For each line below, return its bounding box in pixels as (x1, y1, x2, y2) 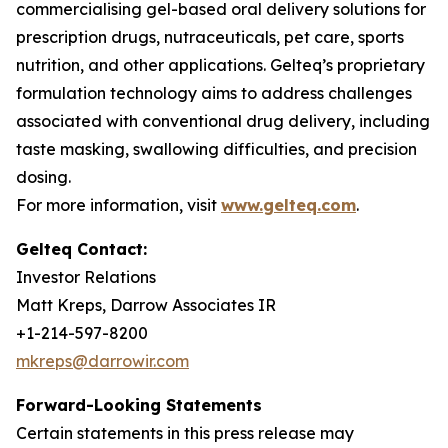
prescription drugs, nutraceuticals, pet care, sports (16, 27, 404, 47)
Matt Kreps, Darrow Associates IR (16, 295, 276, 315)
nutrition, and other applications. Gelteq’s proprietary (16, 55, 425, 75)
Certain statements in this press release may (16, 423, 354, 443)
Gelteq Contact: (16, 239, 147, 259)
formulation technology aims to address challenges (16, 83, 412, 103)
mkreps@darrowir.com (16, 351, 189, 371)
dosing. (16, 167, 71, 187)
